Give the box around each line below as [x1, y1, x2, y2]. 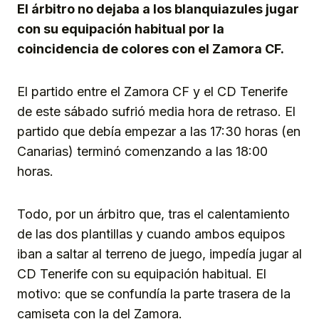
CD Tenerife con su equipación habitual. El [17, 266, 266, 281]
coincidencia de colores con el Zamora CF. [17, 41, 284, 56]
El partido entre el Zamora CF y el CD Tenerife [17, 83, 288, 99]
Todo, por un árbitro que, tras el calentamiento [17, 206, 290, 221]
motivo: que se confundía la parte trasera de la [17, 286, 291, 301]
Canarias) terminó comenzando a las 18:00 [17, 143, 268, 159]
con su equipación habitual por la [17, 21, 224, 36]
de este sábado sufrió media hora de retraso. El [17, 103, 296, 119]
